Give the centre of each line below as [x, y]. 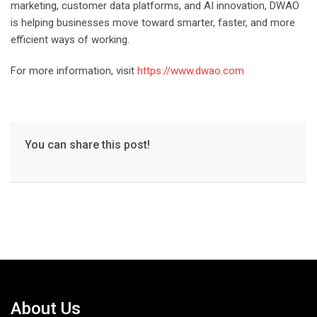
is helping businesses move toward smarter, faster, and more [153, 22]
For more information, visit [74, 70]
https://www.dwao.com [191, 70]
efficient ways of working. [70, 39]
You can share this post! [87, 144]
